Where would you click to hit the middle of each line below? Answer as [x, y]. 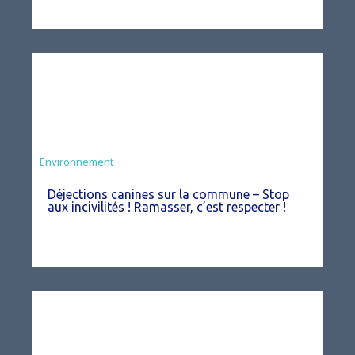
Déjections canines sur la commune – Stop [168, 194]
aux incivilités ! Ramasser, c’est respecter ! [167, 207]
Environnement [77, 162]
